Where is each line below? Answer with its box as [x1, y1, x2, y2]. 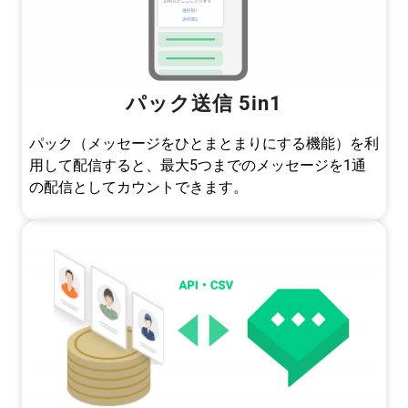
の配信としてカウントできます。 [29, 178, 248, 196]
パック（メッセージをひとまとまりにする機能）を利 [29, 134, 379, 152]
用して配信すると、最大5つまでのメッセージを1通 [29, 156, 366, 174]
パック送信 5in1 [126, 90, 282, 115]
